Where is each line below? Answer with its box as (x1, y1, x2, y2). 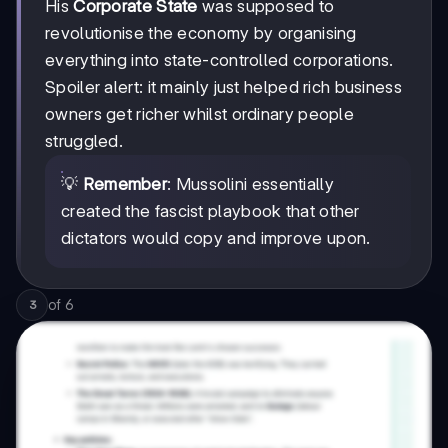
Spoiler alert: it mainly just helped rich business (45, 77, 402, 98)
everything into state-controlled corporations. (45, 50, 394, 71)
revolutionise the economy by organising (45, 23, 357, 44)
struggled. (45, 131, 123, 152)
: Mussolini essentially (167, 174, 334, 195)
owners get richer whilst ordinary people (45, 104, 354, 125)
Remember (82, 174, 168, 195)
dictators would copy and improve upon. (61, 228, 371, 249)
